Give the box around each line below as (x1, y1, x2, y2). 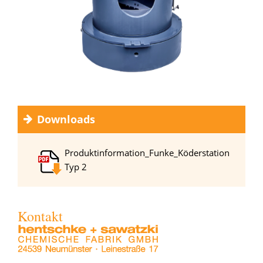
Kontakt (18, 207, 63, 226)
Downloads (34, 112, 96, 127)
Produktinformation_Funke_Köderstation (65, 147, 230, 159)
